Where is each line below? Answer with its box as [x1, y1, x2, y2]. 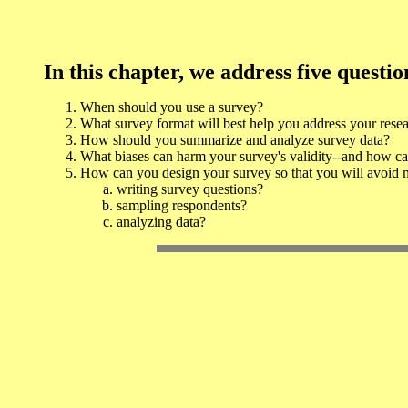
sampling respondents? [117, 198, 247, 214]
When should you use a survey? [80, 99, 263, 116]
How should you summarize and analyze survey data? [80, 132, 390, 148]
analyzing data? [117, 214, 206, 230]
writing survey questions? [117, 181, 263, 198]
